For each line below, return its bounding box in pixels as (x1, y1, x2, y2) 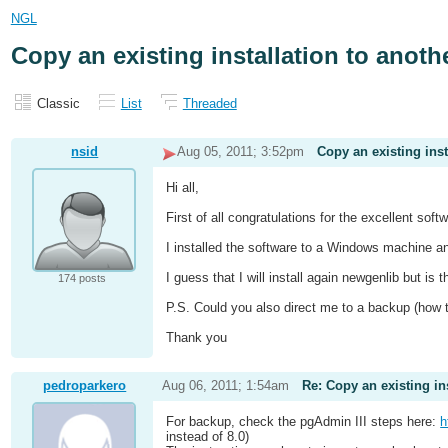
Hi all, (166, 180, 200, 196)
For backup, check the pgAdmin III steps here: (166, 414, 441, 430)
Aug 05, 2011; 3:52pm (176, 144, 304, 160)
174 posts (57, 272, 106, 285)
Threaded (182, 95, 237, 111)
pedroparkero (43, 378, 127, 394)
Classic (36, 95, 80, 111)
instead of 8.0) (166, 429, 250, 445)
